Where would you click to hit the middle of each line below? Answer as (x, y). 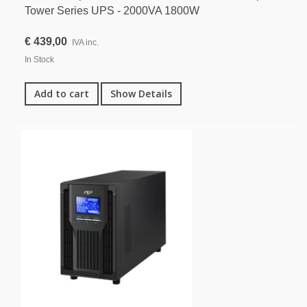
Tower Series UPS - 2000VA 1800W (112, 10)
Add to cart (62, 93)
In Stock (39, 59)
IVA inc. (85, 42)
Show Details (141, 93)
